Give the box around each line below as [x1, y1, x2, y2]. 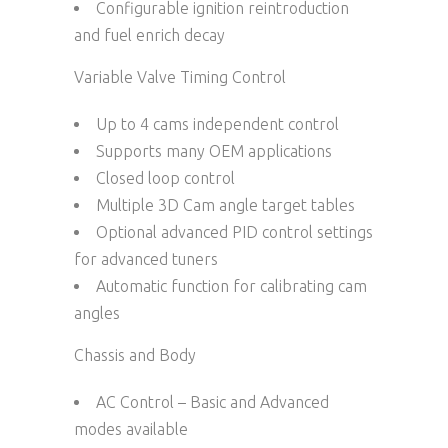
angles [74, 303, 120, 322]
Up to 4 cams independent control [96, 114, 339, 133]
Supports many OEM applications [96, 141, 332, 160]
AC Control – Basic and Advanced [96, 392, 329, 411]
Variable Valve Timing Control [74, 67, 286, 86]
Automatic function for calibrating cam [96, 276, 367, 295]
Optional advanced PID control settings [96, 222, 373, 241]
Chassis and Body [74, 345, 196, 364]
